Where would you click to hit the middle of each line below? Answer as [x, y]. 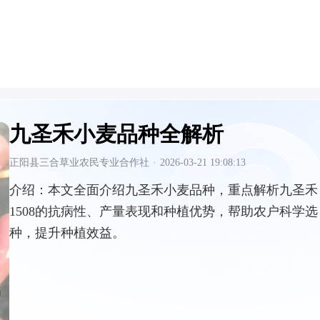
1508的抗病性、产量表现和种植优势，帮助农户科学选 [164, 211]
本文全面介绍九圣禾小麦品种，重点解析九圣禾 [183, 190]
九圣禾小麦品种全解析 [116, 134]
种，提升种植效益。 [67, 233]
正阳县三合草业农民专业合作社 [79, 162]
